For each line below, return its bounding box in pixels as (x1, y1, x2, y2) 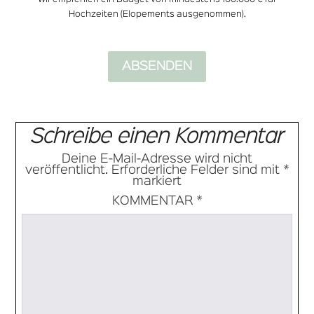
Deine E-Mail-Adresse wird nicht (62, 153, 252, 165)
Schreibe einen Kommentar (30, 128, 284, 146)
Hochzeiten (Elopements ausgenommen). (68, 10, 246, 18)
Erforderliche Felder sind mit (111, 164, 283, 176)
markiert (132, 175, 182, 187)
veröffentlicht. (25, 164, 108, 176)
